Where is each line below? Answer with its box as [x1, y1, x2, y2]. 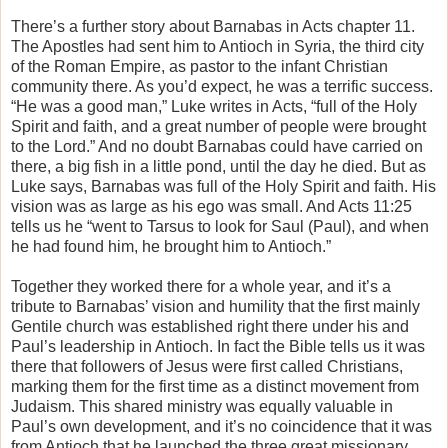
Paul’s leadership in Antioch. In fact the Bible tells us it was [11, 337, 425, 355]
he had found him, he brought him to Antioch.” [11, 237, 331, 255]
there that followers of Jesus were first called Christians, [11, 357, 403, 375]
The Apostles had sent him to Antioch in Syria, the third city [11, 37, 424, 55]
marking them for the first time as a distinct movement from [11, 377, 419, 395]
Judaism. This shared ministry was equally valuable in [11, 397, 393, 415]
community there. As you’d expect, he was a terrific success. [11, 77, 433, 95]
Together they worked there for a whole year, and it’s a [11, 277, 391, 295]
